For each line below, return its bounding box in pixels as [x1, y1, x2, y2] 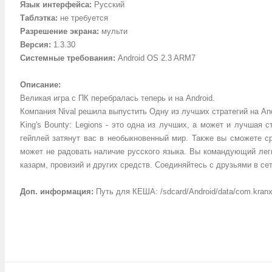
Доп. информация [20, 187, 91, 196]
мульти [99, 27, 127, 36]
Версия [20, 40, 49, 49]
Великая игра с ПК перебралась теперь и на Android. [20, 93, 215, 103]
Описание [20, 80, 58, 89]
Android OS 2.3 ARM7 [115, 53, 195, 63]
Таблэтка [20, 13, 55, 22]
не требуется [58, 13, 108, 22]
